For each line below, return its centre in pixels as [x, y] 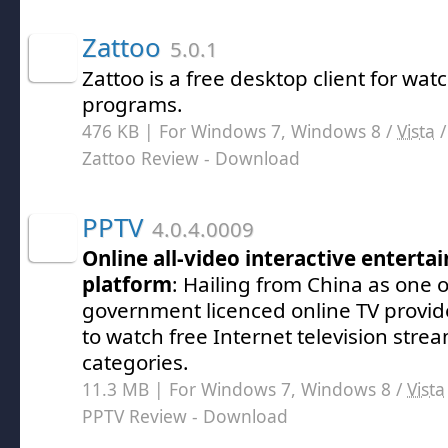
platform [127, 284]
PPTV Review [134, 416]
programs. [132, 104]
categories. [135, 362]
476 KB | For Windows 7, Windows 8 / [239, 131]
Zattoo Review [140, 158]
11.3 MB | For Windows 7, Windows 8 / [244, 389]
